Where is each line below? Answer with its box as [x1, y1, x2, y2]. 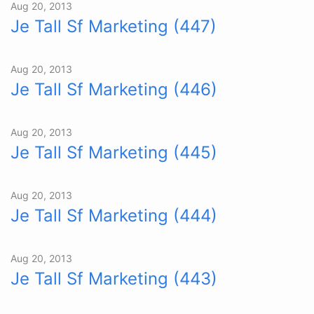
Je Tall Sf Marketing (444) [11, 205, 217, 226]
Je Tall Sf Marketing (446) [11, 79, 217, 100]
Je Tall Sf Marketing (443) [11, 268, 217, 289]
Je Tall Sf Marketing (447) [11, 16, 217, 36]
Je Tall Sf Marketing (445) [11, 142, 217, 163]
